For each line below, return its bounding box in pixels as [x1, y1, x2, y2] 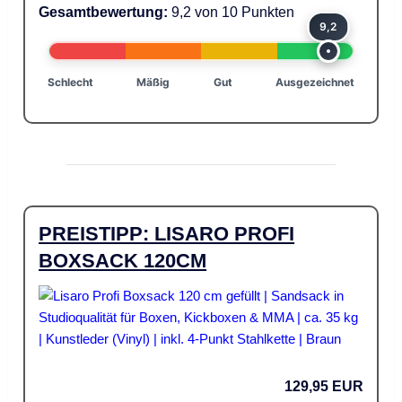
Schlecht [48, 75, 94, 90]
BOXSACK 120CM [39, 249, 207, 273]
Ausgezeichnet [275, 75, 354, 90]
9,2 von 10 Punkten [168, 4, 295, 21]
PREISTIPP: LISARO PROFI [39, 223, 295, 246]
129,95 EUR [284, 379, 363, 395]
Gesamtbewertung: [39, 4, 169, 21]
